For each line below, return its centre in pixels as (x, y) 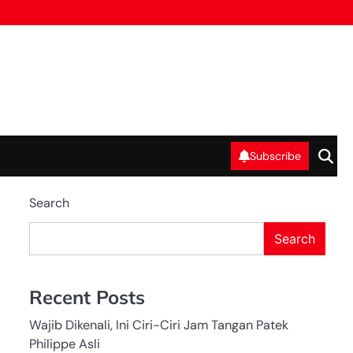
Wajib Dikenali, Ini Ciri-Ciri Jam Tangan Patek (158, 325)
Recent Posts (87, 297)
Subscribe (275, 156)
